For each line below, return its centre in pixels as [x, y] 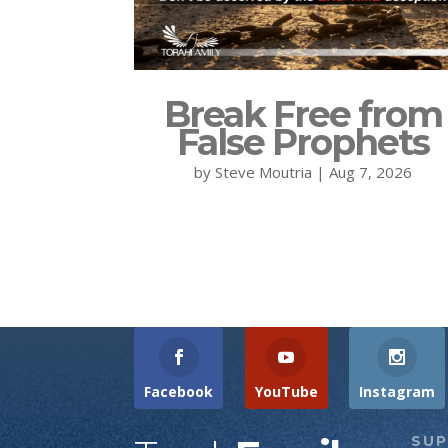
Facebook [179, 391]
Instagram [397, 391]
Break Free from [302, 113]
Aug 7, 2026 [370, 171]
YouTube [286, 391]
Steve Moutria [263, 171]
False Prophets [302, 141]
